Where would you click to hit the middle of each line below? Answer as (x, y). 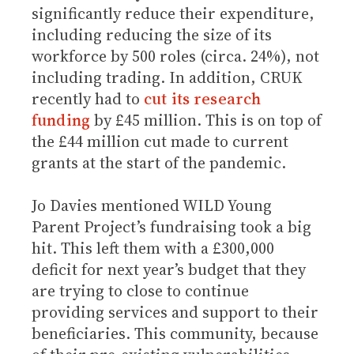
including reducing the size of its (152, 35)
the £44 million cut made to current (160, 141)
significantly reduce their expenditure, (173, 13)
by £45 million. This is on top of (205, 120)
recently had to (88, 99)
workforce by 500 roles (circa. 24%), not (175, 56)
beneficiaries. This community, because (175, 333)
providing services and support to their (175, 312)
